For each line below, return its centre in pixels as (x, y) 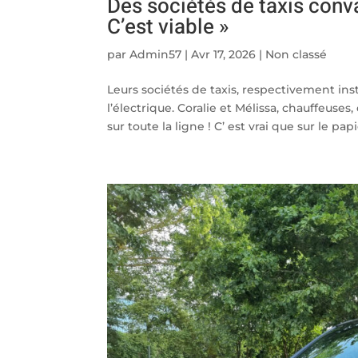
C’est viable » (168, 27)
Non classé (296, 54)
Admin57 (156, 54)
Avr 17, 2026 (224, 54)
